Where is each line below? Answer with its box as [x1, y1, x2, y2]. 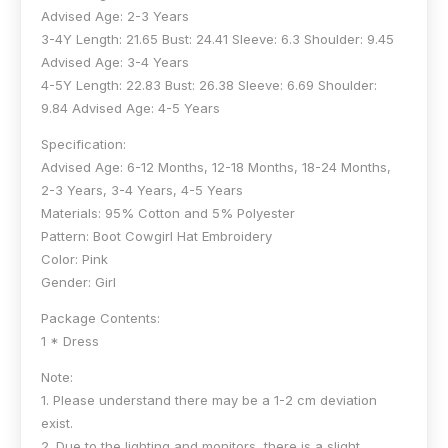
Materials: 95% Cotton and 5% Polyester [41, 204, 295, 221]
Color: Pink [41, 250, 108, 267]
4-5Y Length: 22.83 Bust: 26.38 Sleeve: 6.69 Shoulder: [41, 76, 377, 93]
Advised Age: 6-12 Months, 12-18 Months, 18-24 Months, [41, 158, 391, 175]
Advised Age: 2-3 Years [41, 7, 189, 24]
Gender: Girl [41, 273, 116, 290]
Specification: [41, 135, 126, 152]
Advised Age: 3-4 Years [41, 53, 189, 70]
